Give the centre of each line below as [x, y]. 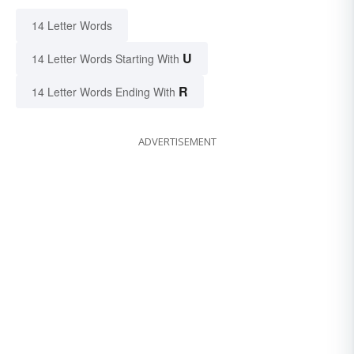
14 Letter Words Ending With [104, 92]
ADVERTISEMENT [177, 142]
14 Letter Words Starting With [105, 59]
